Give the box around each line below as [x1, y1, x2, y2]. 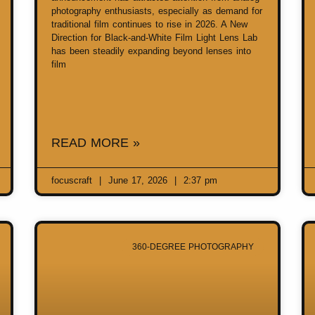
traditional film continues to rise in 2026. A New [51, 18, 247, 30]
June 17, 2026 [105, 174, 171, 186]
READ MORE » [51, 135, 140, 150]
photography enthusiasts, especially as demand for [51, 5, 262, 16]
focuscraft [51, 174, 96, 186]
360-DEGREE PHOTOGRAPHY [131, 241, 254, 252]
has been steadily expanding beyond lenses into [51, 45, 251, 56]
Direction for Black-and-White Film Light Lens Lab [51, 32, 257, 43]
